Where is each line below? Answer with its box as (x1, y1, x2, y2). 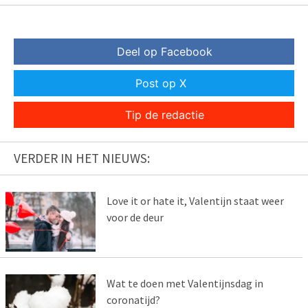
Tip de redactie (124, 107, 204, 122)
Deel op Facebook (116, 44, 212, 58)
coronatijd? (106, 292, 160, 307)
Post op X (135, 76, 186, 90)
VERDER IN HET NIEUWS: (14, 149, 150, 166)
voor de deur (106, 210, 164, 224)
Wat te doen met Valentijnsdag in (106, 276, 263, 290)
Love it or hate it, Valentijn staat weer (106, 193, 284, 208)
